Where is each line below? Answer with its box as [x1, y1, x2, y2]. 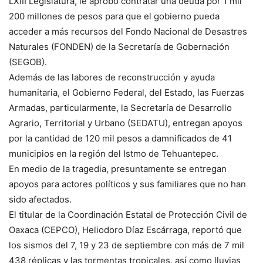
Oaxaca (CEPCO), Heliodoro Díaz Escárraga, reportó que [9, 224, 242, 236]
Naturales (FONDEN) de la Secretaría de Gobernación [9, 41, 230, 53]
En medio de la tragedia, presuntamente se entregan [9, 163, 227, 175]
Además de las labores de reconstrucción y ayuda [9, 72, 215, 83]
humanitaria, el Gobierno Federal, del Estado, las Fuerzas [9, 87, 244, 99]
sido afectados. [9, 194, 72, 205]
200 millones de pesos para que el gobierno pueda [9, 11, 220, 22]
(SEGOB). [9, 56, 47, 68]
